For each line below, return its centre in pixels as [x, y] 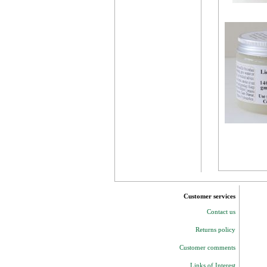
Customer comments [207, 247]
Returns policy [215, 229]
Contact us [221, 212]
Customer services [209, 196]
